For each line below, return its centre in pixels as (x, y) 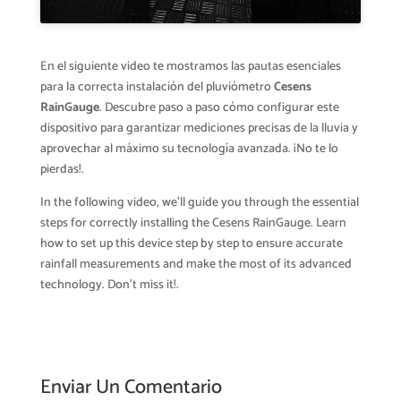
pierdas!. (62, 170)
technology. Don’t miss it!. (109, 286)
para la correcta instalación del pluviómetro (157, 88)
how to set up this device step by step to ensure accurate (191, 244)
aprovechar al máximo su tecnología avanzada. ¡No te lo (189, 149)
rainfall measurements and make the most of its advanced (196, 265)
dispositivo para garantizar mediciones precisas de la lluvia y (199, 129)
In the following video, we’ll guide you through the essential (199, 203)
